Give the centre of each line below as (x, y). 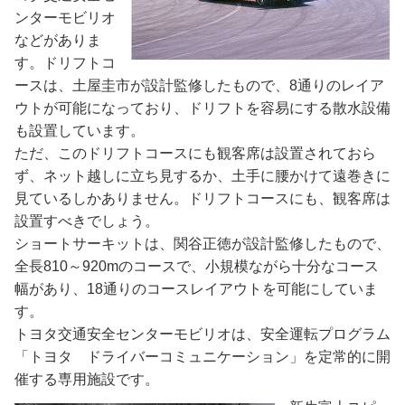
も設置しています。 (80, 130)
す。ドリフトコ (65, 62)
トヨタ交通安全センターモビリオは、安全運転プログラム (202, 334)
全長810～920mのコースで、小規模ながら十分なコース (197, 266)
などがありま (58, 40)
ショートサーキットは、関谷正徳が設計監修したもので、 (202, 243)
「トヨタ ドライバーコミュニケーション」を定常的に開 (202, 356)
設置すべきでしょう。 (87, 221)
